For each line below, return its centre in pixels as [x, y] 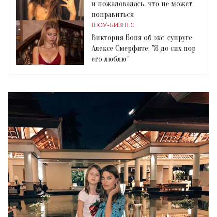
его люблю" [110, 59]
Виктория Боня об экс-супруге [142, 38]
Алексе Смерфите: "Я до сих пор [144, 48]
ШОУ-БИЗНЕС [113, 25]
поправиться [113, 14]
